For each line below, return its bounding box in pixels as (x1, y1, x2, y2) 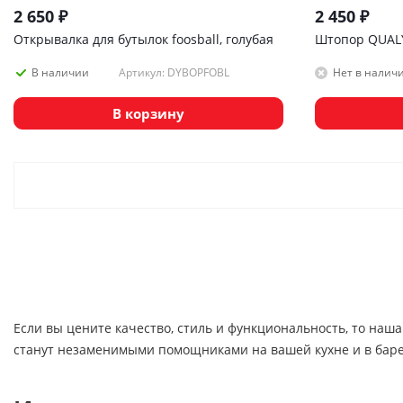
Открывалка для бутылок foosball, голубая (13, 30, 273, 48)
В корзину (112, 103, 184, 122)
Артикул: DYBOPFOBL (119, 64, 229, 80)
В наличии (31, 65, 89, 81)
